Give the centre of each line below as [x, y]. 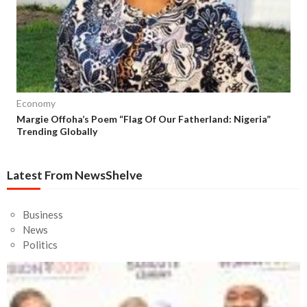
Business [42, 215]
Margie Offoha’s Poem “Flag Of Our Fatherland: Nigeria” [144, 119]
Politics [40, 245]
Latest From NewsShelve [75, 175]
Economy [36, 103]
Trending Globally [57, 132]
